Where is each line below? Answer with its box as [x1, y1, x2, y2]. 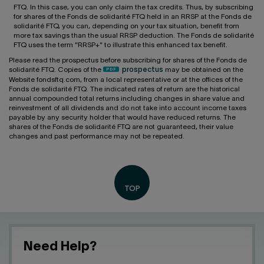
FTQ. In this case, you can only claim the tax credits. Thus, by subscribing [14, 4, 253, 11]
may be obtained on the [163, 67, 243, 74]
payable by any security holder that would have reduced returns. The [9, 114, 236, 121]
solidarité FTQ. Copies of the [9, 67, 103, 74]
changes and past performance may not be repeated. [9, 133, 184, 140]
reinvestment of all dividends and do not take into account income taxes [9, 105, 246, 112]
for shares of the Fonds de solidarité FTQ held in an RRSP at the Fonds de [14, 14, 252, 21]
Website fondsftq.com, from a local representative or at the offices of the [9, 77, 243, 84]
